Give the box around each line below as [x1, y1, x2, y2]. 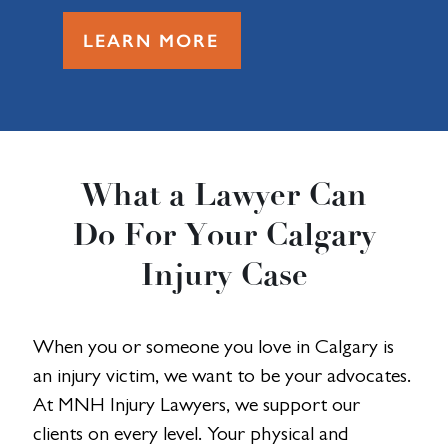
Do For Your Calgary [72, 213, 376, 254]
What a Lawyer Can [81, 173, 367, 214]
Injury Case [140, 253, 308, 294]
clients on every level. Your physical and [33, 421, 349, 445]
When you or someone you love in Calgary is [33, 334, 395, 358]
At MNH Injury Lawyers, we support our [33, 392, 361, 416]
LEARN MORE [82, 29, 219, 51]
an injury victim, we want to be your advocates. [33, 363, 412, 387]
